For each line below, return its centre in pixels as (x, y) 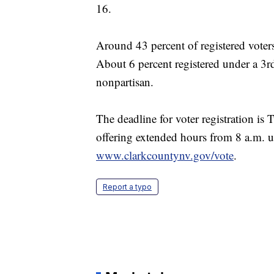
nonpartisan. (125, 82)
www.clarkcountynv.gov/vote (165, 155)
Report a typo (127, 187)
